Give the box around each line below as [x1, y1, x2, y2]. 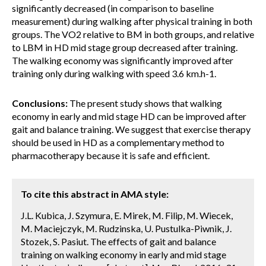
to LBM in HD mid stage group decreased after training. [12, 42, 237, 53]
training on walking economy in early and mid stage [21, 249, 226, 260]
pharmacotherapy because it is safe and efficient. [12, 150, 210, 161]
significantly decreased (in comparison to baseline [12, 2, 214, 14]
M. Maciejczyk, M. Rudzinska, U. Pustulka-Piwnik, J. [21, 223, 232, 234]
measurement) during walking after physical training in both [12, 15, 252, 27]
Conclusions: [12, 97, 68, 109]
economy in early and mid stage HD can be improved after [12, 110, 246, 122]
